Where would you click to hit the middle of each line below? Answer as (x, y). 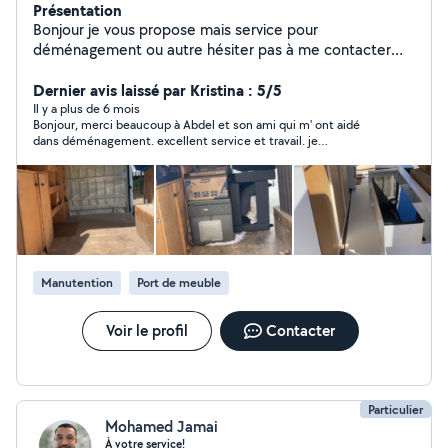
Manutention (77, 282)
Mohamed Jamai (161, 426)
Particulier (395, 409)
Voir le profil (146, 330)
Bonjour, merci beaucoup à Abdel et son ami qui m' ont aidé (196, 124)
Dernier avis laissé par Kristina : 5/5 (157, 90)
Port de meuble (179, 282)
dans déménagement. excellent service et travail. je (175, 140)
